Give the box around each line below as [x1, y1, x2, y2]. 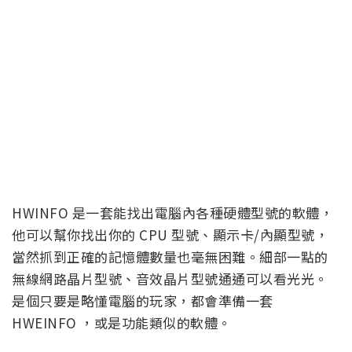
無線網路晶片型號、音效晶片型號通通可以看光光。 [12, 268, 328, 288]
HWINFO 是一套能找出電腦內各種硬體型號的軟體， [12, 202, 333, 222]
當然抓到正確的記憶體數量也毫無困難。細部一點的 [12, 246, 328, 266]
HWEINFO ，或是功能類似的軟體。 [12, 312, 232, 332]
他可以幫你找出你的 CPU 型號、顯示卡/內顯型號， [12, 224, 328, 244]
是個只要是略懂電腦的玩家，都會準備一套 [12, 290, 273, 310]
